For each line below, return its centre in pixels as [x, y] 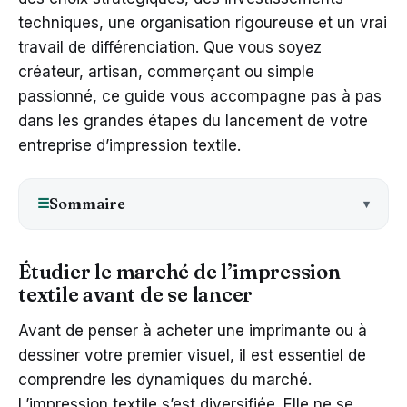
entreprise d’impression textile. [129, 145]
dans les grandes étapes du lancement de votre [193, 120]
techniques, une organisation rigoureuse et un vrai [203, 22]
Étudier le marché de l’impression [179, 271]
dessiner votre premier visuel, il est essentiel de [192, 355]
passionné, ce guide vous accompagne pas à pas [200, 96]
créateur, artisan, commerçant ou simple [166, 71]
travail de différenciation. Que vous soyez [170, 47]
